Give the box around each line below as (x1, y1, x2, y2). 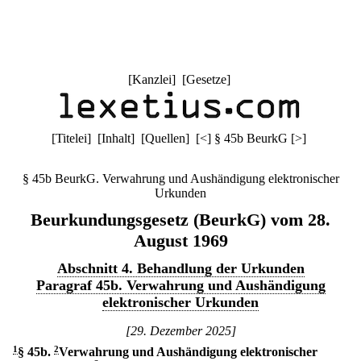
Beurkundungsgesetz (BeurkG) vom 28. (31, 210, 330, 230)
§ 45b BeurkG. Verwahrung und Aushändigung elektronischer (22, 172, 339, 185)
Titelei (56, 131, 87, 145)
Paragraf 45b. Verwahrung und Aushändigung (35, 277, 326, 293)
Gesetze (185, 73, 226, 86)
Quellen (145, 131, 185, 145)
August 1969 (133, 230, 228, 251)
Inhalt (102, 131, 131, 145)
